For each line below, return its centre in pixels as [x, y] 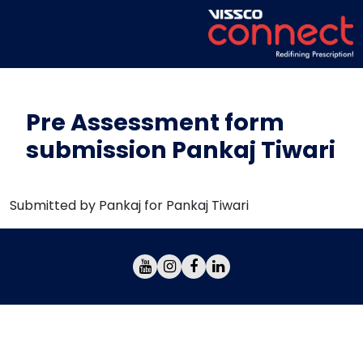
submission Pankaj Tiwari [181, 150]
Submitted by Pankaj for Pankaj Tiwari [129, 205]
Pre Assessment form [155, 122]
